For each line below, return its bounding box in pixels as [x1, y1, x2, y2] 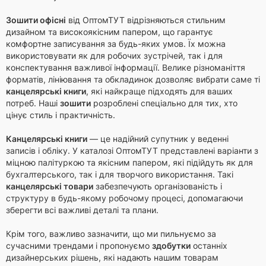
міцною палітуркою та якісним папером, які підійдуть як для [6, 157, 253, 167]
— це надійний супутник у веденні [87, 134, 229, 144]
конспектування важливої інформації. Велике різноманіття [6, 62, 245, 72]
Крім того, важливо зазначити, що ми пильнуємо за [6, 229, 216, 239]
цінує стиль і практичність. [6, 110, 115, 120]
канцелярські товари [6, 181, 93, 191]
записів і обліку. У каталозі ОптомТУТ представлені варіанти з [6, 145, 258, 156]
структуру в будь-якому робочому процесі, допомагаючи [6, 193, 243, 203]
